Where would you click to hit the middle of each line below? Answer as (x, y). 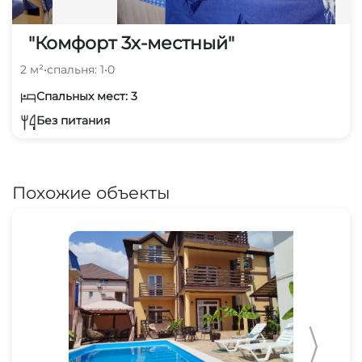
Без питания (73, 121)
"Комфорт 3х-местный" (131, 43)
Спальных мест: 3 (87, 96)
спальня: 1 (76, 69)
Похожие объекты (91, 192)
